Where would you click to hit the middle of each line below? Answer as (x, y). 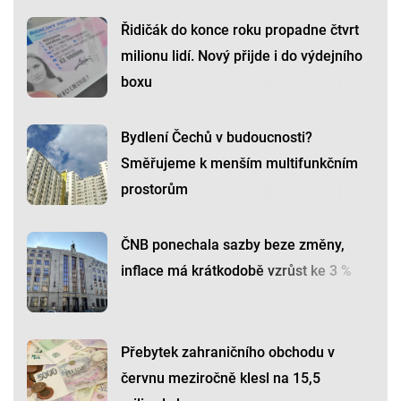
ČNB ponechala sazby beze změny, (233, 245)
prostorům (154, 190)
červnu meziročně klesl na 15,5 (221, 379)
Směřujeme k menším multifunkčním (239, 164)
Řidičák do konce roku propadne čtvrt (240, 30)
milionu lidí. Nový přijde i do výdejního (242, 56)
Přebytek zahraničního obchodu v (228, 353)
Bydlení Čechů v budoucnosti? (217, 138)
